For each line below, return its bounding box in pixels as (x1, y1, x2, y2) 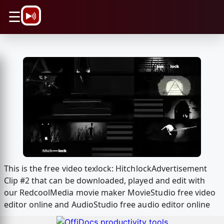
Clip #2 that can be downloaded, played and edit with (3, 175, 205, 186)
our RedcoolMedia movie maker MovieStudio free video (3, 187, 216, 198)
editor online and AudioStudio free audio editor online (3, 199, 210, 210)
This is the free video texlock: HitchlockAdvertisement (3, 163, 207, 174)
